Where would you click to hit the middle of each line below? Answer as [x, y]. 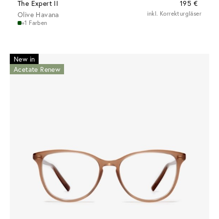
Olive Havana [38, 15]
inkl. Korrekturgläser [174, 14]
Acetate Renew [37, 69]
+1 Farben [34, 23]
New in [24, 59]
